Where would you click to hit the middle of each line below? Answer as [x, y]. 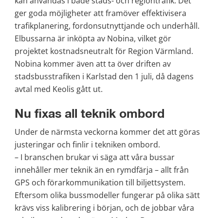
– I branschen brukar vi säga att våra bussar [95, 157]
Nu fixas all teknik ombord [90, 114]
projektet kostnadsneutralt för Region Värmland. [104, 51]
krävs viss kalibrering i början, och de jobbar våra [104, 208]
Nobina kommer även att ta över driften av [93, 64]
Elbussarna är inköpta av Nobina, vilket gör [93, 39]
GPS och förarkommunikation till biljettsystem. [100, 182]
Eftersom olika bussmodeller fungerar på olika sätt [107, 195]
